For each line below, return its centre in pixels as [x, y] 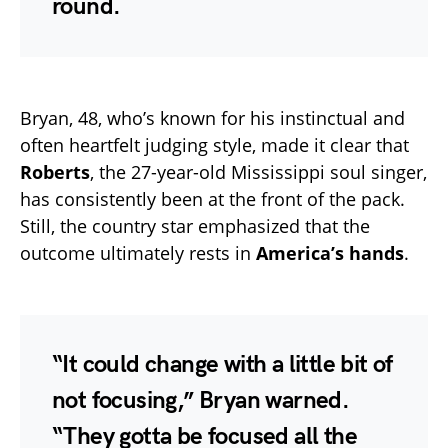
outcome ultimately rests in [138, 253]
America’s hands [330, 253]
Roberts [55, 172]
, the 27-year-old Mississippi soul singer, [258, 172]
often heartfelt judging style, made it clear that [214, 145]
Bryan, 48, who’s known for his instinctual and [212, 118]
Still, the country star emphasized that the [195, 226]
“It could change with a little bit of [222, 365]
